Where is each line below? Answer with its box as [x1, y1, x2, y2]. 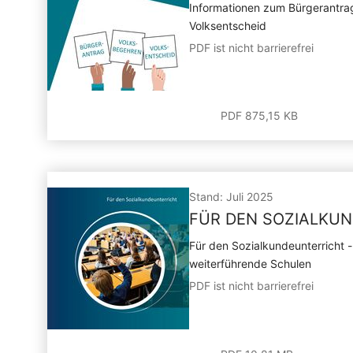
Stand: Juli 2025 [189, 190, 273, 203]
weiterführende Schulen [189, 257, 311, 270]
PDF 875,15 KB [221, 109, 298, 122]
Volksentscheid [189, 19, 266, 32]
